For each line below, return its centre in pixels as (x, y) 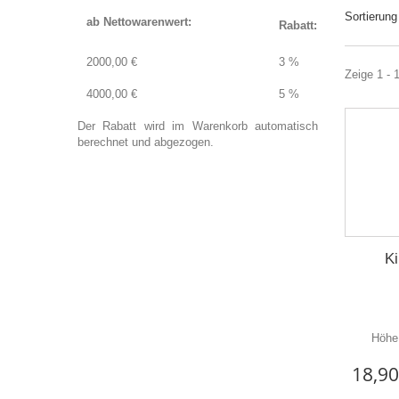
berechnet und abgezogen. (146, 142)
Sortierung (371, 16)
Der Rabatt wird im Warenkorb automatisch (198, 126)
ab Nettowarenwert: (139, 22)
